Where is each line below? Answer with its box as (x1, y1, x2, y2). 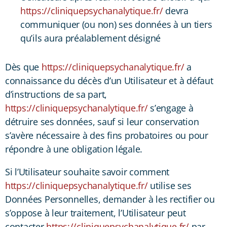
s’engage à (147, 101, 194, 114)
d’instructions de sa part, (5, 88, 107, 100)
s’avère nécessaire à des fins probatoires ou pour (5, 129, 208, 141)
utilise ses (147, 179, 192, 192)
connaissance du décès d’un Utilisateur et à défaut (5, 74, 213, 87)
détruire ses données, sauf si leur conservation (5, 115, 199, 128)
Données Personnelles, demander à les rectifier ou (5, 193, 215, 205)
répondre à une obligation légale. (5, 142, 143, 155)
